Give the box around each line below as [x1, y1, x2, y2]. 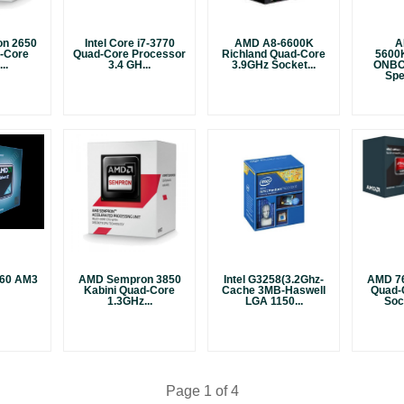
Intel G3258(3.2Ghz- [224, 274, 324, 285]
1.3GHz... [106, 296, 152, 307]
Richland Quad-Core [222, 49, 326, 60]
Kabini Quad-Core [84, 285, 175, 296]
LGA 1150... [244, 296, 303, 307]
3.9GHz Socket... [232, 60, 316, 70]
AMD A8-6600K [234, 38, 314, 49]
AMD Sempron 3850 [78, 274, 181, 285]
